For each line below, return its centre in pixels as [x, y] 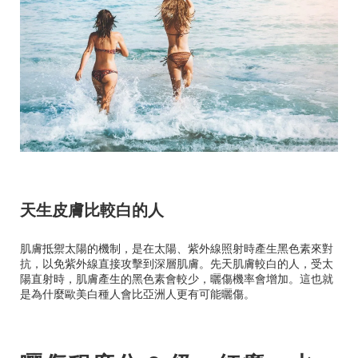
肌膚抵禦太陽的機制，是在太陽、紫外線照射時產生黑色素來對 [177, 248]
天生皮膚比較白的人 [92, 209]
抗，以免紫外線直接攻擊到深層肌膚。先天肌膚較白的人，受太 [177, 263]
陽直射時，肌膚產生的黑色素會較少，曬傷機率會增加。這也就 [177, 278]
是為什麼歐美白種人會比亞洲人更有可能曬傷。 [137, 294]
